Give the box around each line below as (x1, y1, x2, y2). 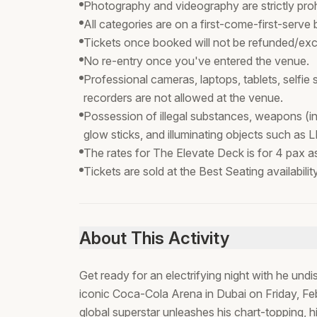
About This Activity (79, 227, 229, 248)
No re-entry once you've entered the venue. (83, 54, 309, 68)
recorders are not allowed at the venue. (83, 91, 283, 105)
